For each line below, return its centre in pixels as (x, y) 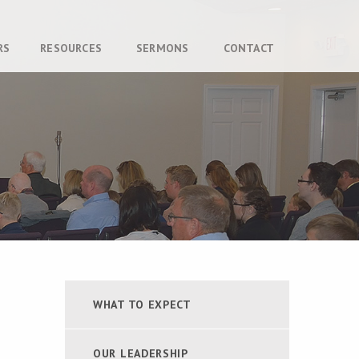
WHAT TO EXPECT (142, 305)
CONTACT (248, 48)
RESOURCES (71, 48)
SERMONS (163, 48)
